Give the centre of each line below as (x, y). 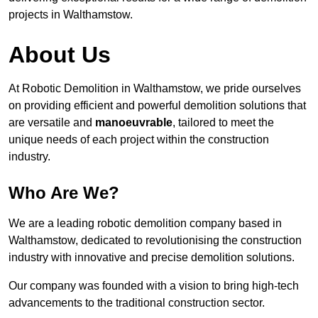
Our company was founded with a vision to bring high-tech (154, 286)
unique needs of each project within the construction (139, 140)
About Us (60, 55)
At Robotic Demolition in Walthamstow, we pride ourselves (155, 89)
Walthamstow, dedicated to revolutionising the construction (155, 241)
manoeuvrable (134, 123)
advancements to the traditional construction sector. (137, 303)
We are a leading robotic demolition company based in (145, 224)
